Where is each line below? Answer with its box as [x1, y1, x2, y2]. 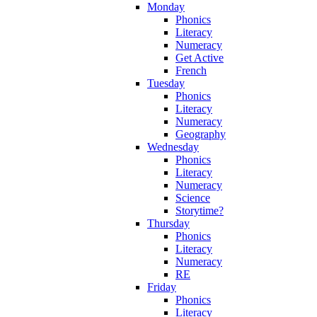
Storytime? [175, 204, 224, 217]
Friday [147, 280, 176, 293]
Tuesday [147, 76, 185, 89]
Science [175, 191, 210, 204]
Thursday [147, 217, 190, 229]
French [175, 64, 207, 76]
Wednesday [147, 140, 199, 153]
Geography [175, 127, 226, 140]
